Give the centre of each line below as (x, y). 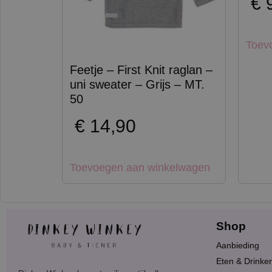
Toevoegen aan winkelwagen (140, 167)
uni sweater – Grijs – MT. (137, 84)
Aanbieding (238, 245)
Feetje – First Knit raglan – (141, 70)
